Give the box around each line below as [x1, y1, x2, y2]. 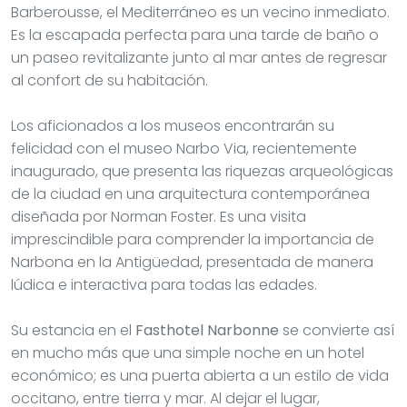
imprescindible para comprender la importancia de [11, 228, 374, 250]
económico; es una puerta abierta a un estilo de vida [11, 364, 389, 386]
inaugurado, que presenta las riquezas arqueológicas [11, 160, 393, 182]
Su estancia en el [11, 319, 135, 341]
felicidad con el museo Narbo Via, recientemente [11, 137, 357, 159]
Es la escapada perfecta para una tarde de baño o [11, 24, 379, 45]
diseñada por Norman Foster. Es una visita [11, 205, 306, 227]
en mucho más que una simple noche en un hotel [11, 342, 364, 363]
